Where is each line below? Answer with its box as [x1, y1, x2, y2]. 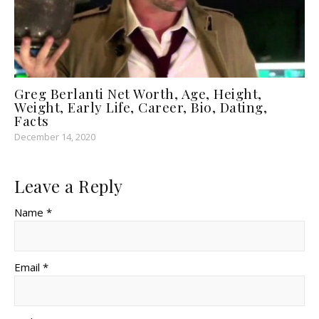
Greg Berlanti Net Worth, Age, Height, [14, 83, 262, 103]
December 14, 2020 [14, 130, 95, 143]
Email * [14, 259, 48, 274]
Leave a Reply [14, 174, 123, 197]
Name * [14, 204, 52, 219]
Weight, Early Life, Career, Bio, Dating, [14, 97, 267, 116]
